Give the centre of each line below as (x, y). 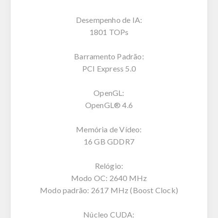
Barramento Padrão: (109, 56)
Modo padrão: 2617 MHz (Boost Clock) (109, 190)
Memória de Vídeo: (109, 129)
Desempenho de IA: (109, 19)
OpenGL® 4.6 (109, 105)
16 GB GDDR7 (109, 141)
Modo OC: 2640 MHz (109, 178)
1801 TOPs (109, 32)
